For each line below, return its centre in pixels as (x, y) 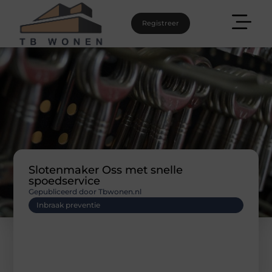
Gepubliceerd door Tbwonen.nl (85, 191)
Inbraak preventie (69, 205)
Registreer (160, 23)
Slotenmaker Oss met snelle (106, 170)
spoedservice (65, 181)
